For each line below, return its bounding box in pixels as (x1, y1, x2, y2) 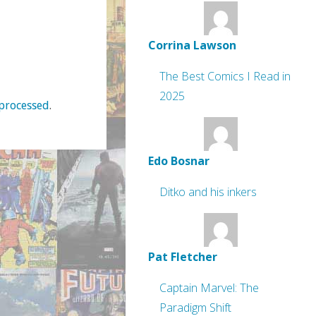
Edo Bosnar (148, 153, 209, 169)
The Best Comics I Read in (159, 68, 291, 84)
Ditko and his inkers (159, 184, 257, 200)
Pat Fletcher (148, 249, 217, 265)
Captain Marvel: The (159, 280, 259, 296)
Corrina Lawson (148, 37, 236, 53)
